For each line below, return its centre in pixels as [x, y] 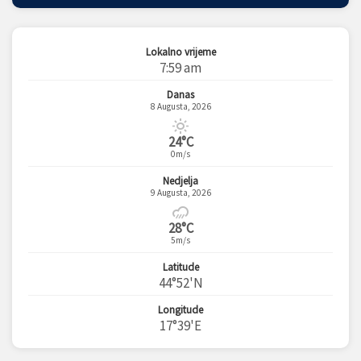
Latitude [180, 268]
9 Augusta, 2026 [180, 193]
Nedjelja [180, 181]
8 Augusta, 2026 [180, 107]
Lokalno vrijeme [180, 52]
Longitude [180, 310]
